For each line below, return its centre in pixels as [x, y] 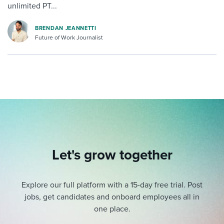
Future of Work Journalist [69, 37]
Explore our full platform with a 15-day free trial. [104, 185]
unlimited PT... [32, 6]
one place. [112, 209]
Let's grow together [112, 155]
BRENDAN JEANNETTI [66, 28]
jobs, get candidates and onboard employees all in [112, 197]
